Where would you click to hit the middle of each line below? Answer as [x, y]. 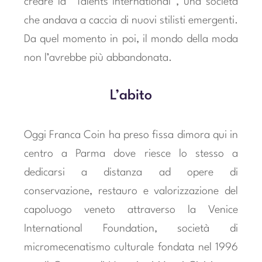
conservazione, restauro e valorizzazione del [131, 191]
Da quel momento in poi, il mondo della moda [131, 39]
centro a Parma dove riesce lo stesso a [131, 154]
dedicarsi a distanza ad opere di [131, 172]
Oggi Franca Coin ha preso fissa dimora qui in [131, 135]
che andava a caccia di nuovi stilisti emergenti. [131, 20]
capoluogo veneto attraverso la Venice [131, 210]
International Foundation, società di [131, 228]
